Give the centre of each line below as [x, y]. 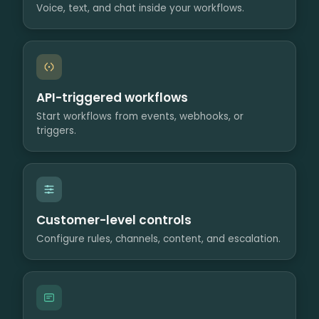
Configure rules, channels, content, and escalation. [158, 239]
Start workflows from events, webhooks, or [140, 117]
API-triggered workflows [112, 98]
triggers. [56, 131]
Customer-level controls [114, 220]
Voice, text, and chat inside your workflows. [140, 9]
